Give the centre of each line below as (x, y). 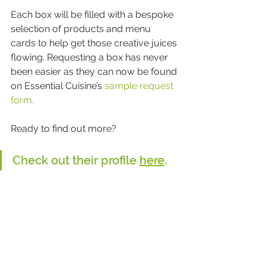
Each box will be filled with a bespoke (93, 15)
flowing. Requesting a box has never (91, 57)
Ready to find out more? (64, 129)
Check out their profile (76, 160)
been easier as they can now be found (95, 72)
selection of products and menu (82, 29)
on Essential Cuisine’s (58, 86)
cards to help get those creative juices (95, 43)
